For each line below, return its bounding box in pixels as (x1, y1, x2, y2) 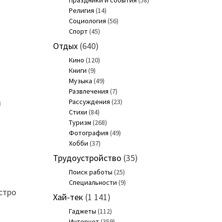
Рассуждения (68, 97, 110, 107)
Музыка (68, 76, 92, 86)
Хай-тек (53, 191, 83, 203)
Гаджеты (68, 207, 96, 216)
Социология (68, 16, 106, 26)
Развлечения (68, 87, 109, 96)
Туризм (68, 118, 91, 127)
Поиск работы (68, 167, 112, 177)
